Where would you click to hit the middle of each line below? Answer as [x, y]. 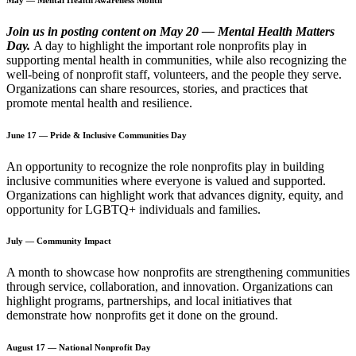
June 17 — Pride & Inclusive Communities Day [98, 135]
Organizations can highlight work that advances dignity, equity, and [175, 195]
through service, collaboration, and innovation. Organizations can [170, 287]
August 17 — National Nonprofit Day [80, 348]
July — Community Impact [60, 241]
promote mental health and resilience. [101, 103]
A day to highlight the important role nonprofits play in [170, 45]
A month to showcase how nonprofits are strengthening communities [178, 273]
